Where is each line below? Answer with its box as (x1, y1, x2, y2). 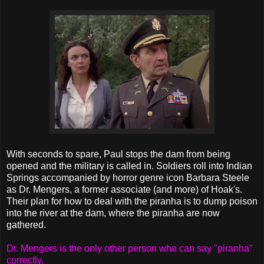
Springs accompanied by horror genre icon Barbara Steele (6, 172, 249, 183)
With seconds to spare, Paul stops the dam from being (6, 148, 230, 159)
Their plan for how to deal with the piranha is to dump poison (6, 196, 258, 206)
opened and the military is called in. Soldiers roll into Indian (6, 160, 252, 171)
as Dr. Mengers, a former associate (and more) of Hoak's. (6, 184, 242, 194)
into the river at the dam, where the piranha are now (6, 207, 220, 218)
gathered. (6, 219, 46, 230)
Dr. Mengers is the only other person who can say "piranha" (6, 243, 253, 253)
